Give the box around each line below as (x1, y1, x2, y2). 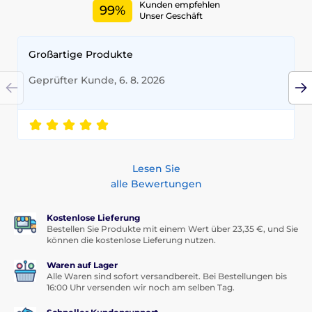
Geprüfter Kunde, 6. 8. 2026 (29, 73, 165, 86)
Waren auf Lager (47, 259, 118, 270)
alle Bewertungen (110, 177, 202, 190)
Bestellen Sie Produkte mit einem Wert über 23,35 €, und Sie (47, 223, 298, 234)
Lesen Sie (132, 162, 180, 175)
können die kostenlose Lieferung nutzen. (47, 234, 216, 245)
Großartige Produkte (29, 47, 133, 61)
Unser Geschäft (139, 10, 203, 22)
